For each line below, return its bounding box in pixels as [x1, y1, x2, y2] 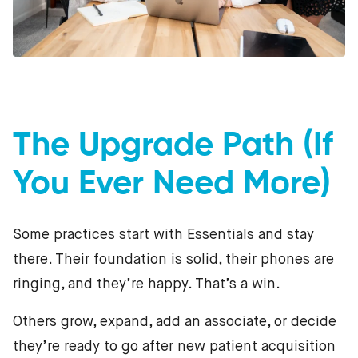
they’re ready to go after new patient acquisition [13, 339, 336, 354]
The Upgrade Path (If [13, 129, 333, 163]
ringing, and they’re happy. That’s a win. [13, 276, 280, 292]
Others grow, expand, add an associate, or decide [13, 314, 336, 329]
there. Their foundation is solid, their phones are [13, 252, 334, 267]
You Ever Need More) [13, 167, 331, 201]
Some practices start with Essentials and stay [13, 227, 314, 242]
